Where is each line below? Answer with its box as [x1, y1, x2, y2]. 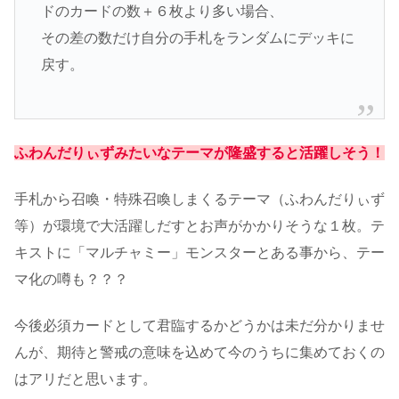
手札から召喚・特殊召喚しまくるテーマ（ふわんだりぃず [14, 191, 385, 207]
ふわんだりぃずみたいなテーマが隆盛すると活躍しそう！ [14, 144, 385, 160]
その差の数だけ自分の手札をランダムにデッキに [40, 30, 354, 46]
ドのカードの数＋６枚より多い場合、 [40, 4, 283, 20]
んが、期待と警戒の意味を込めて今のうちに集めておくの [14, 345, 385, 361]
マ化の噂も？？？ [14, 272, 128, 287]
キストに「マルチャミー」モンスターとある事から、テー [14, 245, 385, 260]
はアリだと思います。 [14, 371, 157, 387]
